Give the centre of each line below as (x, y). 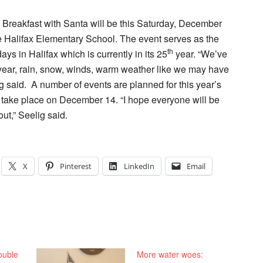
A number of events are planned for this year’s (126, 84)
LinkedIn (139, 166)
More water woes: (170, 254)
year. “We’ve (200, 54)
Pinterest (76, 166)
